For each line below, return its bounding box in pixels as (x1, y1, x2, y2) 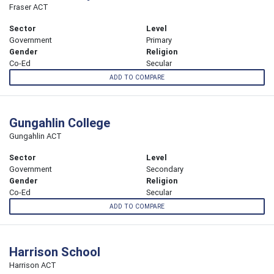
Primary (146, 34, 172, 45)
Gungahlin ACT (9, 131, 62, 142)
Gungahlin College (9, 115, 110, 131)
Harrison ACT (9, 260, 56, 271)
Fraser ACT (9, 1, 48, 12)
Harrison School (9, 244, 100, 260)
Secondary (146, 164, 183, 175)
